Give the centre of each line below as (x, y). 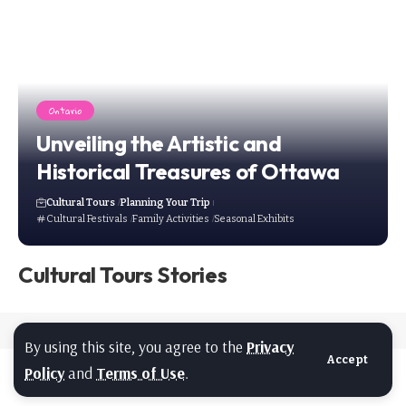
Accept (347, 360)
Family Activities (170, 219)
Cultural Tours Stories (123, 275)
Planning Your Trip (164, 203)
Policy (44, 372)
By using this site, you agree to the (135, 346)
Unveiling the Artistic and (159, 143)
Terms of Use (140, 372)
